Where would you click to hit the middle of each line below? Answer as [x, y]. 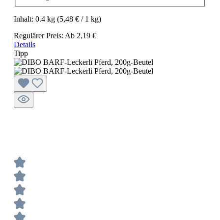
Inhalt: [25, 19]
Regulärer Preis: [39, 35]
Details [25, 44]
